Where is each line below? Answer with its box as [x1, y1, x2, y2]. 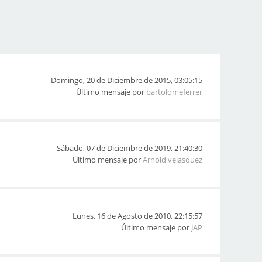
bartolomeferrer [146, 87, 202, 97]
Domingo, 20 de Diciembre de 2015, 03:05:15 [51, 75, 202, 85]
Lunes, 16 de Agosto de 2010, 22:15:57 [73, 211, 202, 221]
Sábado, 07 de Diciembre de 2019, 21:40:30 [57, 143, 202, 153]
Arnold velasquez [143, 154, 202, 165]
